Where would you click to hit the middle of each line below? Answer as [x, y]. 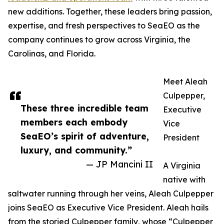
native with [184, 180]
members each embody [74, 122]
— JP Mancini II [119, 164]
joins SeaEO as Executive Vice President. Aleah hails [108, 208]
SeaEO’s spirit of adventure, [85, 136]
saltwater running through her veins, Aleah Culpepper [111, 194]
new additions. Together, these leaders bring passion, [110, 12]
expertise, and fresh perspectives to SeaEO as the [104, 26]
